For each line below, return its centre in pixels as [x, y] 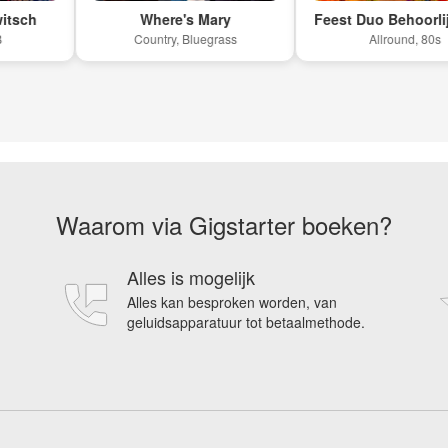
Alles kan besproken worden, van [232, 301]
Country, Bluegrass [157, 38]
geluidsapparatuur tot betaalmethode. [246, 321]
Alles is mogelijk [191, 276]
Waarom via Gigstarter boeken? [224, 224]
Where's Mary [157, 18]
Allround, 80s [376, 38]
